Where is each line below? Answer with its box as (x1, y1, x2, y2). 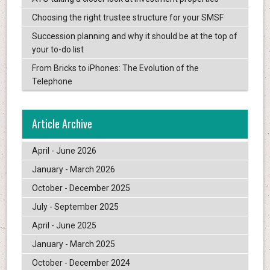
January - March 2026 (31, 164, 115, 174)
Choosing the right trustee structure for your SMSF (31, 13, 224, 23)
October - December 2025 (31, 183, 130, 193)
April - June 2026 (31, 145, 96, 155)
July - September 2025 (31, 201, 119, 212)
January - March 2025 (31, 239, 115, 249)
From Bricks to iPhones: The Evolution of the (31, 63, 199, 74)
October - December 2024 (31, 257, 130, 268)
